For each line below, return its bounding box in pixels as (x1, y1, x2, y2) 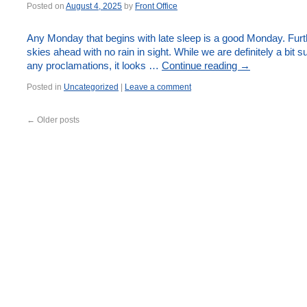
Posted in (27, 82, 62, 92)
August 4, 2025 (66, 1, 122, 11)
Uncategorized (64, 82, 119, 92)
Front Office (135, 1, 177, 11)
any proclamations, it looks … (27, 60, 162, 71)
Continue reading (162, 60, 240, 71)
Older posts (35, 115, 79, 125)
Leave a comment (125, 82, 191, 92)
